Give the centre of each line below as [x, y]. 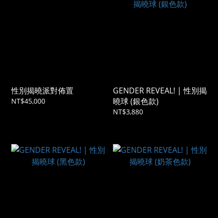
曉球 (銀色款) [136, 101]
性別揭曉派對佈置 [42, 91]
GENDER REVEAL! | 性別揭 [160, 91]
